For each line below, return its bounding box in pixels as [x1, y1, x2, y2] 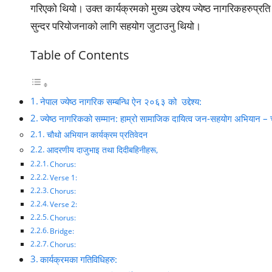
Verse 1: [50, 172, 78, 183]
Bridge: [50, 225, 75, 236]
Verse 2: [50, 199, 78, 209]
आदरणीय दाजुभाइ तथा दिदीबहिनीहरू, [46, 143, 158, 155]
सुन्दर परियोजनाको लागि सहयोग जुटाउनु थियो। [30, 18, 203, 33]
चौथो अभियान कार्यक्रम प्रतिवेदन [46, 128, 148, 140]
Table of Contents [30, 46, 129, 63]
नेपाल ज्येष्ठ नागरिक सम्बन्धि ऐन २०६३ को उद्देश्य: [40, 95, 202, 107]
